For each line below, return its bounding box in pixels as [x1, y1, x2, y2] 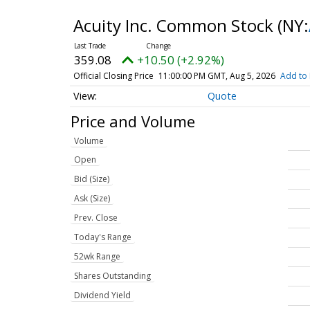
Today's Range [74, 231, 131, 244]
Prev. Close [74, 212, 118, 224]
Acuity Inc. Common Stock [73, 14, 277, 37]
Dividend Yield [74, 289, 131, 302]
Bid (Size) [74, 173, 109, 185]
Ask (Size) [74, 192, 110, 205]
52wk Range [74, 250, 120, 263]
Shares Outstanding [74, 270, 151, 282]
